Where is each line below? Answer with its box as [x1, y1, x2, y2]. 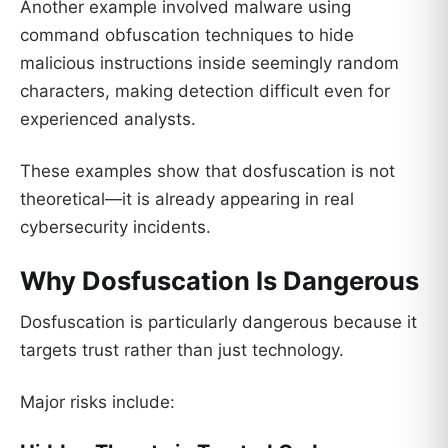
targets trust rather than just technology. [20, 340, 344, 361]
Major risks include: [20, 392, 175, 413]
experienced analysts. [20, 109, 196, 130]
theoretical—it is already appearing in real [20, 188, 354, 209]
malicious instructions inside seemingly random [20, 53, 399, 74]
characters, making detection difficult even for [20, 81, 390, 102]
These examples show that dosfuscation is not [20, 160, 395, 181]
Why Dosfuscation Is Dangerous [20, 264, 419, 296]
